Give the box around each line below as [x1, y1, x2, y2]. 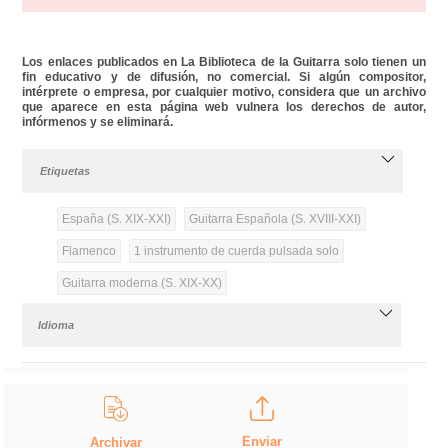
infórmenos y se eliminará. [22, 114, 174, 129]
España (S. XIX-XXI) [61, 211, 171, 226]
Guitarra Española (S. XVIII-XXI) [188, 211, 361, 226]
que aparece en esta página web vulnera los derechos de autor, [22, 99, 426, 114]
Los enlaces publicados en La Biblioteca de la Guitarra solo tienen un [22, 54, 426, 69]
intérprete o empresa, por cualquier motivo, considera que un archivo [22, 84, 426, 99]
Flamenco [61, 243, 116, 258]
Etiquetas [40, 164, 91, 177]
